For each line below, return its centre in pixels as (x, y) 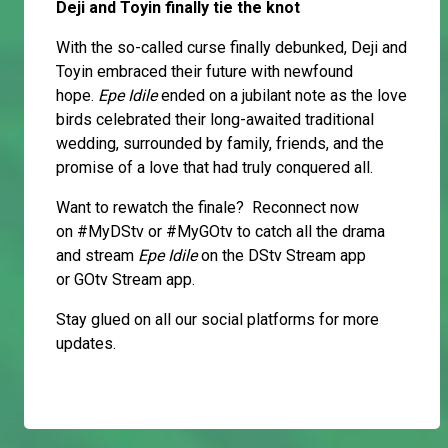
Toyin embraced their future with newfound (204, 72)
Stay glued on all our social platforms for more (217, 320)
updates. (86, 344)
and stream (95, 256)
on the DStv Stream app (283, 256)
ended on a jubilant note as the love (284, 96)
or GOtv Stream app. (127, 280)
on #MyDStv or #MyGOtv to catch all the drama (220, 232)
